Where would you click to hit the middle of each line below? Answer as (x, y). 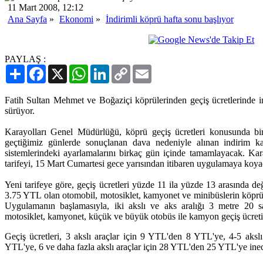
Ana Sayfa (27, 19)
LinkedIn (126, 69)
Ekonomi (76, 19)
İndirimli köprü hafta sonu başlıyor (170, 19)
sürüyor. (20, 110)
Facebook (64, 69)
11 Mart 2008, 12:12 (45, 7)
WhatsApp (108, 69)
